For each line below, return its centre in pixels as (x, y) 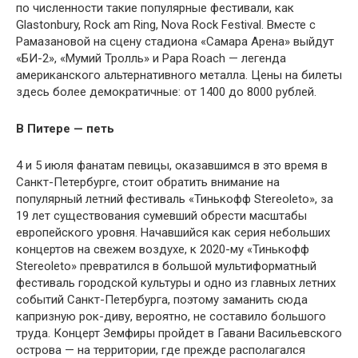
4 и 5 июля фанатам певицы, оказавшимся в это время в (172, 166)
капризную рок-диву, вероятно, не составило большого (171, 317)
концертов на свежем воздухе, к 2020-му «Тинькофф (163, 250)
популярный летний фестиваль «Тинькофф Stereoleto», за (175, 199)
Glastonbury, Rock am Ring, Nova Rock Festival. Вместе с (166, 25)
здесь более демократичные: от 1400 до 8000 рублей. (166, 92)
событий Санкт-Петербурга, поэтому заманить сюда (162, 300)
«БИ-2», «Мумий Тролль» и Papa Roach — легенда (151, 59)
